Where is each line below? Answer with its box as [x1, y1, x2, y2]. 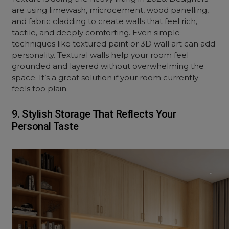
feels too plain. [12, 84, 68, 94]
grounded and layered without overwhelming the [12, 61, 204, 71]
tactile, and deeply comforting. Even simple [12, 28, 180, 37]
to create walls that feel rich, [86, 16, 198, 26]
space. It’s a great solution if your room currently [12, 73, 199, 82]
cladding [53, 16, 86, 26]
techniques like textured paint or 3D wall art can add [12, 39, 216, 49]
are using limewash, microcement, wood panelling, [12, 5, 209, 15]
